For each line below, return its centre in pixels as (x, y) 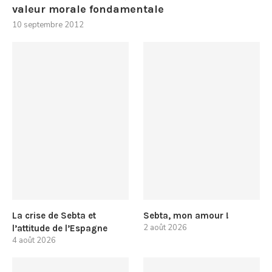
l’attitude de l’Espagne (60, 229)
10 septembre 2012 (48, 25)
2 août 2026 (165, 228)
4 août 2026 (34, 241)
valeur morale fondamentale (88, 9)
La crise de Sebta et (54, 216)
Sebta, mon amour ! (186, 216)
